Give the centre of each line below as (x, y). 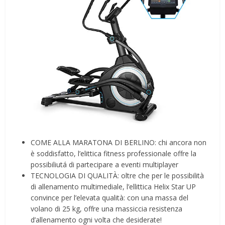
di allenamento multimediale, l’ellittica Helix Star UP (114, 187)
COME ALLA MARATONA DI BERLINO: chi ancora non (119, 143)
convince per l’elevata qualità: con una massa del (110, 198)
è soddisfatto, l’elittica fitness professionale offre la (114, 154)
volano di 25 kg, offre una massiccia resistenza (107, 209)
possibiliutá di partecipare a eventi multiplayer (105, 165)
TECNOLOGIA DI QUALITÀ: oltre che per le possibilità (118, 176)
